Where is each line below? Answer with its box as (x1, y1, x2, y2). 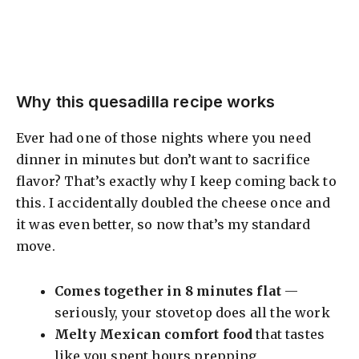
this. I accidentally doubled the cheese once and (16, 195, 330, 212)
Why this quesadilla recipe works (16, 92, 276, 112)
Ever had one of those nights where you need (16, 130, 311, 147)
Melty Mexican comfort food (54, 326, 253, 343)
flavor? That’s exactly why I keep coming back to (16, 173, 337, 190)
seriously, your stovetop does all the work (54, 305, 330, 321)
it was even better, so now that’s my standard (16, 216, 311, 233)
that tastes (252, 326, 325, 343)
